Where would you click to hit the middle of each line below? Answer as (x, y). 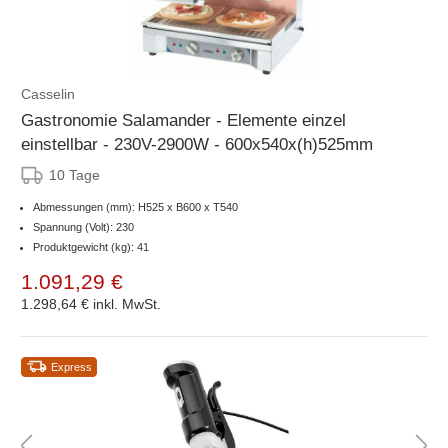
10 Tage (74, 174)
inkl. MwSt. (127, 303)
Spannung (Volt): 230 (83, 226)
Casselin (48, 93)
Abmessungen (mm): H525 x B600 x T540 (135, 206)
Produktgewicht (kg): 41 (91, 246)
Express (71, 366)
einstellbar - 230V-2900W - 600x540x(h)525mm (197, 144)
